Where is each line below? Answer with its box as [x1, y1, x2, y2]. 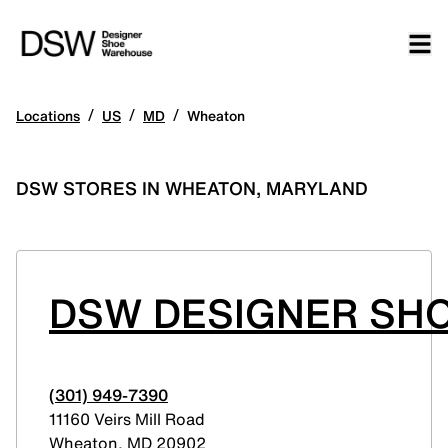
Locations [16, 105, 80, 126]
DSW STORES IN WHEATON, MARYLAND [16, 175, 368, 201]
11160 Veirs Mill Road [49, 407, 205, 431]
